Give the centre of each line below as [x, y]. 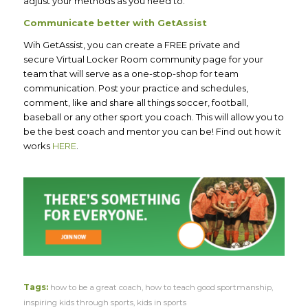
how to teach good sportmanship [208, 288]
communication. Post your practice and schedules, [135, 88]
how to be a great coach [96, 288]
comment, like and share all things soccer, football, [135, 102]
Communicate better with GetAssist [116, 22]
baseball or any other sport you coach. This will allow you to [153, 117]
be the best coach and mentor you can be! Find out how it [152, 131]
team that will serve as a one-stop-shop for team [131, 73]
